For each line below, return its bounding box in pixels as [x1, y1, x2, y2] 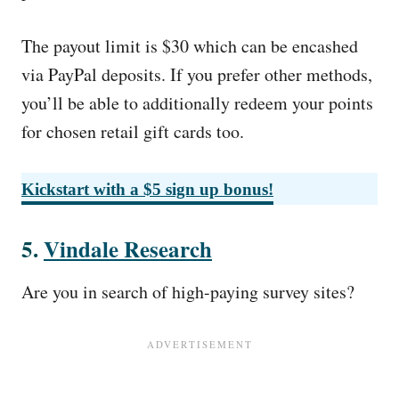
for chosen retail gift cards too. [21, 119, 250, 143]
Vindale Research [44, 232, 212, 265]
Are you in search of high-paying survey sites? [21, 280, 354, 304]
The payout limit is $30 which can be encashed [21, 34, 358, 58]
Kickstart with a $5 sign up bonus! [21, 180, 273, 199]
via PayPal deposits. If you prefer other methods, [21, 62, 372, 86]
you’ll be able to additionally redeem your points [21, 91, 373, 115]
